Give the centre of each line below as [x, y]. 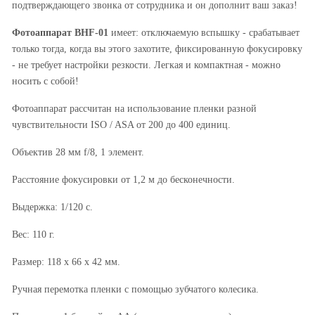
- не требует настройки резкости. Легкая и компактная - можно [146, 64]
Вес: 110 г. [33, 234]
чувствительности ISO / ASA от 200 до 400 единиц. [121, 124]
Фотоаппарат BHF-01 [60, 32]
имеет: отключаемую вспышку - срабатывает [204, 32]
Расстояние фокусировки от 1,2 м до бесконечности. [123, 179]
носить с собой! [45, 81]
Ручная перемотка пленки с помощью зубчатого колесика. [135, 289]
